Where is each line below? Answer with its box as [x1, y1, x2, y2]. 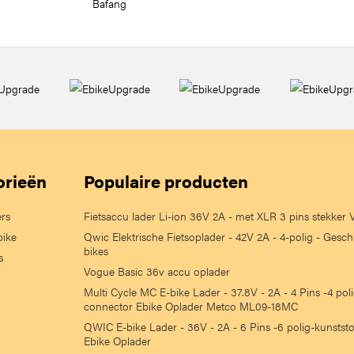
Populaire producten [84, 168, 248, 193]
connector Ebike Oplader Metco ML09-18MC [84, 298, 298, 314]
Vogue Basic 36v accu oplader [84, 263, 230, 279]
